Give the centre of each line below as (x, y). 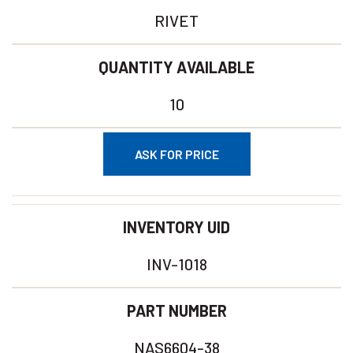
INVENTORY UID (176, 227)
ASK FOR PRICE (176, 154)
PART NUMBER (176, 310)
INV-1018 (176, 264)
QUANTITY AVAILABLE (176, 67)
